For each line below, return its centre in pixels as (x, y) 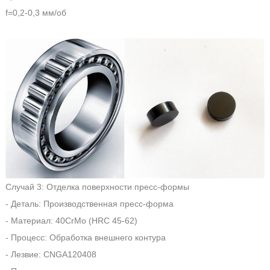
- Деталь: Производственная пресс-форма (89, 203)
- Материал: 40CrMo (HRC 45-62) (71, 220)
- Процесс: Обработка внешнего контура (85, 237)
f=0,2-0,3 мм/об (36, 12)
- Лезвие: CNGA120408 (51, 254)
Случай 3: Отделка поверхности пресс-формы (97, 187)
